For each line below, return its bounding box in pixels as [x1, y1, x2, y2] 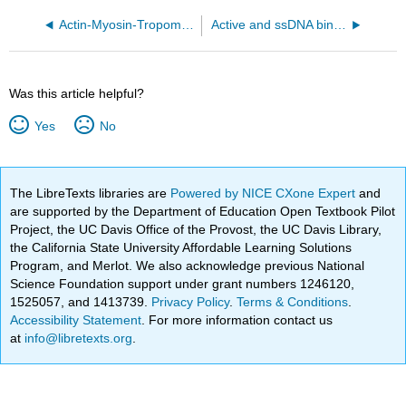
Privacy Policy [151, 294, 230, 309]
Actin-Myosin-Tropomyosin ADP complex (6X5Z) [180, 18, 194, 33]
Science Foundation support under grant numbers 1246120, [10, 275, 355, 291]
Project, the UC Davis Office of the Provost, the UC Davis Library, [10, 221, 382, 237]
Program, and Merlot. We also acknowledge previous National [10, 257, 365, 273]
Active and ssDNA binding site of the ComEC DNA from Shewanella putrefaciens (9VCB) [333, 18, 346, 33]
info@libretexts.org [21, 330, 133, 345]
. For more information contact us [141, 312, 333, 327]
